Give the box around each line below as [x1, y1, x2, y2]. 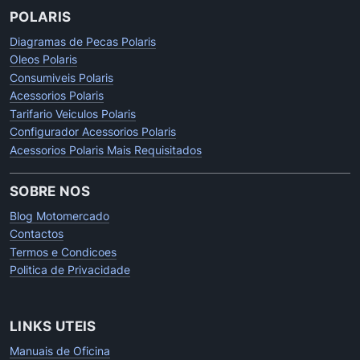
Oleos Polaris [10, 52, 77, 67]
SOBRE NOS [10, 182, 91, 199]
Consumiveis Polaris [10, 70, 113, 84]
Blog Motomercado [10, 208, 109, 223]
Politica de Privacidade [10, 263, 130, 277]
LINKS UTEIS [10, 317, 96, 335]
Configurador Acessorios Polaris [10, 125, 176, 139]
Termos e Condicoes [10, 244, 117, 259]
